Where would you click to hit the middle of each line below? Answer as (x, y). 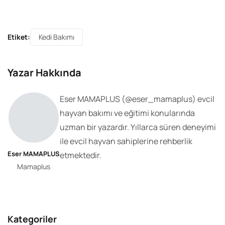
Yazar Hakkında (44, 73)
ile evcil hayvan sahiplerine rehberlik (126, 141)
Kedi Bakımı (57, 37)
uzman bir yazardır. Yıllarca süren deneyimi (138, 127)
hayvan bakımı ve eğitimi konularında (127, 113)
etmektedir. (81, 155)
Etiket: (19, 37)
